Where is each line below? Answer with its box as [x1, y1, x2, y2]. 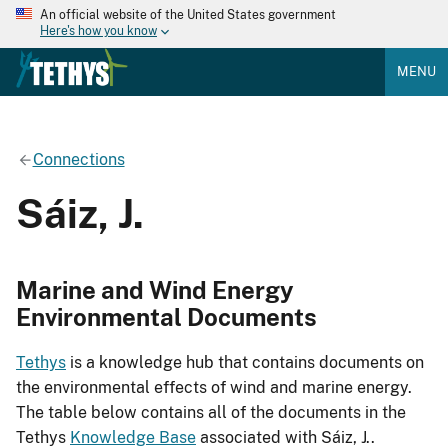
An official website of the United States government [40, 8, 336, 22]
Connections [32, 149, 125, 169]
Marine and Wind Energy [16, 275, 294, 304]
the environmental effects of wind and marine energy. [16, 378, 412, 398]
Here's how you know [40, 24, 157, 39]
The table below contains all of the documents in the [16, 403, 406, 423]
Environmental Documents [16, 302, 317, 331]
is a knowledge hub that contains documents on [66, 353, 424, 373]
